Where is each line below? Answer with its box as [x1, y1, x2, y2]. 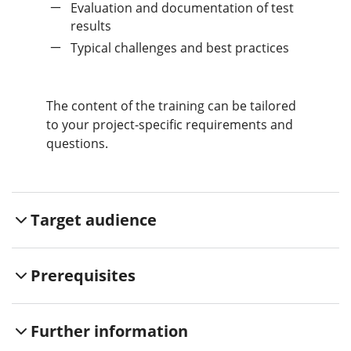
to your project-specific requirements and [46, 115, 293, 133]
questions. [46, 134, 108, 152]
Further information [31, 320, 188, 342]
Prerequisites [31, 264, 136, 286]
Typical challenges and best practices [70, 38, 289, 56]
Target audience [31, 208, 157, 230]
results [71, 16, 111, 34]
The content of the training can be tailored [46, 96, 296, 114]
